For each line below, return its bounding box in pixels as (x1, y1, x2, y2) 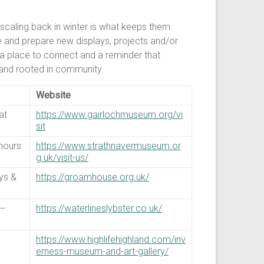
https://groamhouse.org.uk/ (36, 171, 149, 183)
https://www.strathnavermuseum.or (36, 140, 181, 151)
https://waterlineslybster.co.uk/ (36, 203, 162, 214)
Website (36, 90, 71, 101)
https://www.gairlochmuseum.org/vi (36, 109, 183, 120)
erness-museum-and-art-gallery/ (36, 246, 169, 257)
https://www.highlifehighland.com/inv (36, 234, 186, 245)
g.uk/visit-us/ (36, 152, 88, 163)
